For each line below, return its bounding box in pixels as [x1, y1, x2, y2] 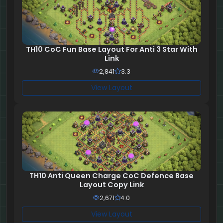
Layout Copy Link [79, 180, 144, 190]
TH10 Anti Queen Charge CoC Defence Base [29, 171, 194, 181]
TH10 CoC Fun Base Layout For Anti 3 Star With [25, 44, 198, 55]
